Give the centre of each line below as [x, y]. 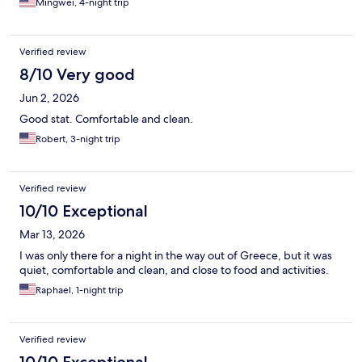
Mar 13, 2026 [52, 235]
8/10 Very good [77, 75]
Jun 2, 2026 [49, 98]
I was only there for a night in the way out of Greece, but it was [176, 256]
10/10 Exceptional [84, 211]
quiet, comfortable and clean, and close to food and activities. [174, 270]
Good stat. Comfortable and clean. [106, 119]
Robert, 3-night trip [78, 139]
